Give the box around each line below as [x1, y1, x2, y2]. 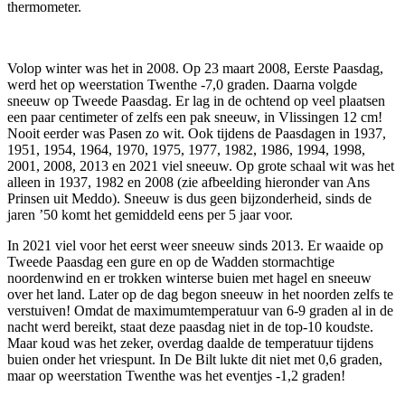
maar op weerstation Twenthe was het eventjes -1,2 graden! [7, 367, 345, 383]
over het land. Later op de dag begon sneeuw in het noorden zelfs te [7, 286, 393, 302]
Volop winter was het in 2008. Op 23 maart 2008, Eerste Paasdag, [7, 60, 383, 76]
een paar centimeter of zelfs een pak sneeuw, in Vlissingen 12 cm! [7, 108, 382, 125]
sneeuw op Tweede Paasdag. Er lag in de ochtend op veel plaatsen [7, 92, 385, 108]
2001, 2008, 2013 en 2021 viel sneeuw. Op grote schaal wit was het [7, 157, 394, 174]
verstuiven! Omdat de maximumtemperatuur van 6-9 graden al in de [7, 302, 393, 318]
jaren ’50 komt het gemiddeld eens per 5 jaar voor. [7, 206, 293, 222]
